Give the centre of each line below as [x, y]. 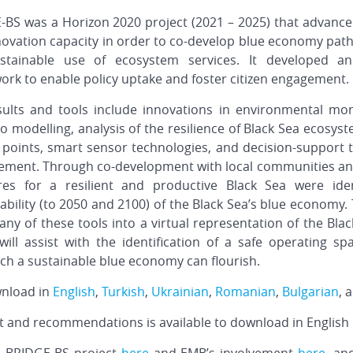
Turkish [123, 292]
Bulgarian [310, 292]
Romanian [245, 292]
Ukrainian [180, 292]
